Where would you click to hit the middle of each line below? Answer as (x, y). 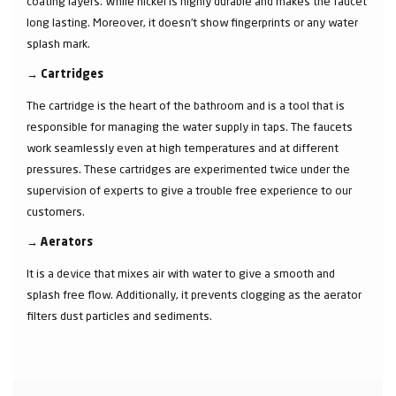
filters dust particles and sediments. (121, 315)
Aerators (67, 242)
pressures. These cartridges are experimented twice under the (188, 168)
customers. (57, 211)
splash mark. (60, 43)
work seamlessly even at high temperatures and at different (183, 147)
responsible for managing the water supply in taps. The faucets (190, 126)
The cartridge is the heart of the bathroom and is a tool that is (186, 105)
